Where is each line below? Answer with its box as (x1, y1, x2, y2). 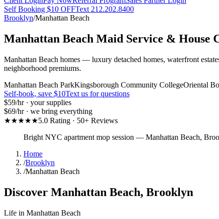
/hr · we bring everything (16, 107, 92, 115)
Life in (4, 208, 26, 217)
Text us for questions (66, 89, 130, 98)
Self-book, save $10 (4, 89, 66, 98)
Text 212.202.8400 (75, 5, 134, 13)
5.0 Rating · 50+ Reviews (38, 116, 118, 125)
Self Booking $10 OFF (4, 5, 75, 13)
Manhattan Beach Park (4, 80, 74, 89)
